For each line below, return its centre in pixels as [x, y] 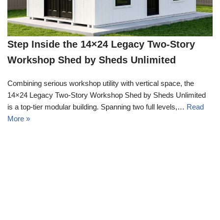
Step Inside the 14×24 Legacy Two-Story [101, 44]
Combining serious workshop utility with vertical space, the [101, 83]
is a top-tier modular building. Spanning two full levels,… [97, 107]
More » [19, 119]
